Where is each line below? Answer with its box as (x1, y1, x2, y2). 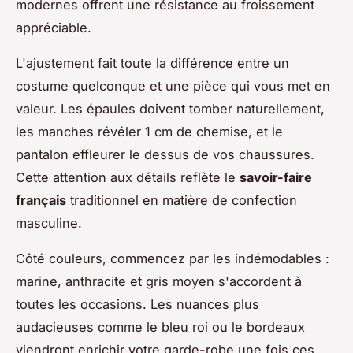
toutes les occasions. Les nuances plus (16, 296, 259, 313)
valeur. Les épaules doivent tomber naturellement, (16, 101, 325, 117)
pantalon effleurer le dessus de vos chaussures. (16, 147, 314, 163)
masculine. (16, 215, 82, 232)
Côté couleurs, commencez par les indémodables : (16, 251, 329, 267)
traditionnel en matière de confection (66, 192, 297, 209)
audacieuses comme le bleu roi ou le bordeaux (16, 319, 305, 336)
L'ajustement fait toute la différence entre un (16, 55, 289, 72)
